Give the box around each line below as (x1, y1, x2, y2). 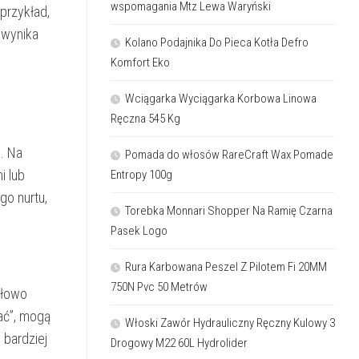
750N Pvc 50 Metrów (111, 279, 208, 294)
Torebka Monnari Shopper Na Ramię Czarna (125, 203, 333, 218)
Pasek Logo (111, 223, 167, 238)
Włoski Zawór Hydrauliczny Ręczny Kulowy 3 (125, 315, 335, 330)
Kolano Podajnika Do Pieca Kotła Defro (125, 34, 309, 50)
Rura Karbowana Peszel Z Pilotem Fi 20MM (125, 259, 327, 274)
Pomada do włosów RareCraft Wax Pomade (125, 147, 333, 162)
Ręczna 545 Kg (111, 111, 180, 126)
